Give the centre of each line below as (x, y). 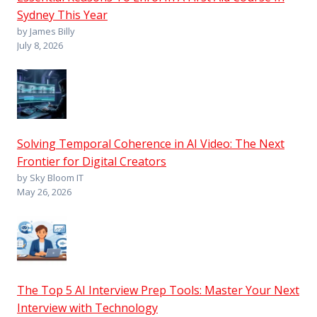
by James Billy (46, 31)
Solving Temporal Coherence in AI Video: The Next (151, 143)
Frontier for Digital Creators (92, 161)
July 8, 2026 (40, 45)
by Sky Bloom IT (50, 177)
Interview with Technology (87, 307)
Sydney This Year (62, 15)
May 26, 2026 (44, 191)
